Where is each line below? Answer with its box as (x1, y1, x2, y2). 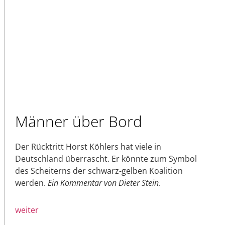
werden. (15, 177, 48, 188)
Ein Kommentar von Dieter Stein (48, 177, 159, 188)
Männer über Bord (15, 110, 142, 132)
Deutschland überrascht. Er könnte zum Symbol (15, 153, 197, 164)
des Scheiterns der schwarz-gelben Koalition (15, 165, 183, 176)
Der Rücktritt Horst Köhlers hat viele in (15, 141, 161, 152)
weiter (15, 204, 39, 215)
